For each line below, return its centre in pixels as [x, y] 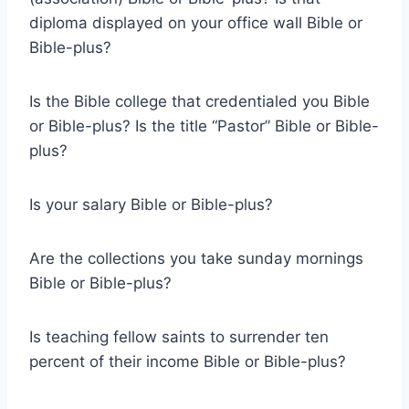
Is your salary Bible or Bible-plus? [151, 204]
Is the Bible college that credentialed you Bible [199, 101]
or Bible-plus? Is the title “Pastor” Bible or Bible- [204, 126]
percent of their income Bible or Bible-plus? [188, 361]
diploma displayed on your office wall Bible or [196, 22]
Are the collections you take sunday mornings [196, 258]
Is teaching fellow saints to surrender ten [179, 336]
